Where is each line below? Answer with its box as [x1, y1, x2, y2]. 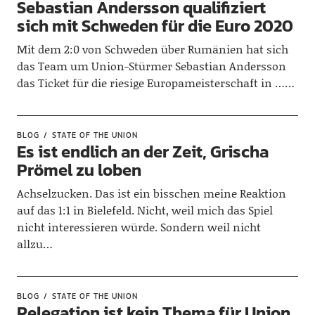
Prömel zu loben [16, 157, 141, 182]
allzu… [16, 236, 53, 252]
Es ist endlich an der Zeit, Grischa [16, 139, 269, 164]
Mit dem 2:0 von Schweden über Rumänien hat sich [16, 41, 288, 57]
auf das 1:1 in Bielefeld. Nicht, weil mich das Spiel [16, 202, 273, 218]
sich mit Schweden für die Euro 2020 [16, 13, 293, 38]
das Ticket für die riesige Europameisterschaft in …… [16, 75, 295, 91]
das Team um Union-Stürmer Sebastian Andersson [16, 58, 286, 74]
